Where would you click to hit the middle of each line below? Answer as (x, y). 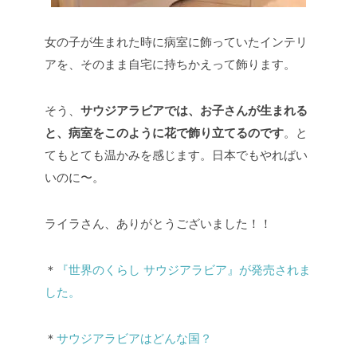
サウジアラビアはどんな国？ (134, 339)
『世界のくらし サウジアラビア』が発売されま (184, 270)
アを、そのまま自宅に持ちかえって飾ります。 (170, 65)
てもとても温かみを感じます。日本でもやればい (176, 155)
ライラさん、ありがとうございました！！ (158, 224)
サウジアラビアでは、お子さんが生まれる (194, 111)
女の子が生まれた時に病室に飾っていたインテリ (176, 42)
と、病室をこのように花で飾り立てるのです (164, 133)
